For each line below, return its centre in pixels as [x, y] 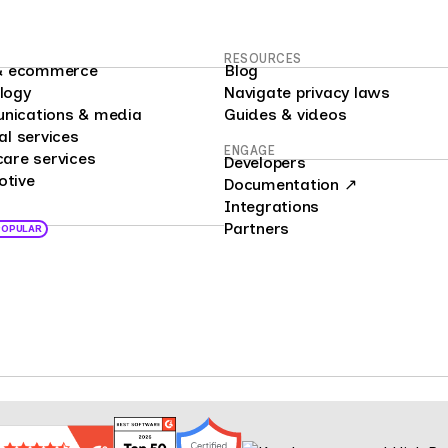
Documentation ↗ [290, 184]
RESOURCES [263, 58]
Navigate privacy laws [307, 92]
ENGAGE [249, 150]
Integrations [271, 206]
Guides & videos [285, 114]
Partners [256, 228]
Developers [265, 162]
